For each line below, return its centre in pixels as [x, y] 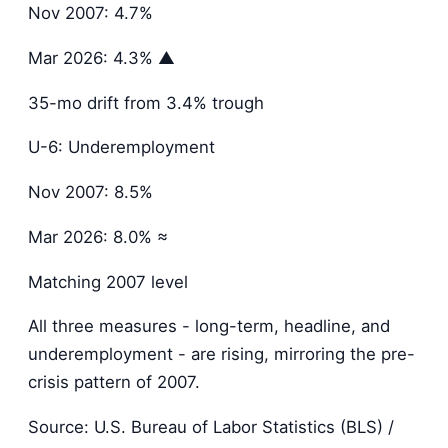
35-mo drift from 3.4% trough [146, 102]
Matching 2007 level [108, 281]
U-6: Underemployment [121, 147]
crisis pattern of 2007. [114, 382]
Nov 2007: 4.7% [90, 12]
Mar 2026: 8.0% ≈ [98, 236]
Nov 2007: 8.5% [90, 192]
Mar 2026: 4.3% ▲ [101, 57]
